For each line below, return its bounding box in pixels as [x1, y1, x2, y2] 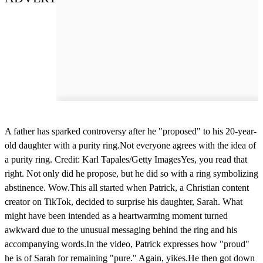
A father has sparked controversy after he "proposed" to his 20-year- [5, 126, 257, 136]
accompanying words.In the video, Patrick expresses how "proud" [5, 238, 249, 249]
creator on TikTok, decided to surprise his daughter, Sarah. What [5, 196, 242, 207]
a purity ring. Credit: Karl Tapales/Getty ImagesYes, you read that [5, 154, 247, 164]
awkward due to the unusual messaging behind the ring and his [5, 224, 237, 235]
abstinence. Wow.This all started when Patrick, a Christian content [5, 182, 249, 193]
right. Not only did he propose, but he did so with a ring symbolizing [5, 168, 258, 178]
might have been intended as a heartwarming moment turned [5, 210, 228, 221]
